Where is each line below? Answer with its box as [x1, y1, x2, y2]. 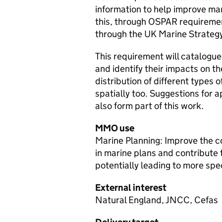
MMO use [95, 122, 134, 134]
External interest [95, 182, 166, 193]
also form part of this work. [95, 100, 204, 111]
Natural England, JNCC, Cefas [95, 194, 218, 206]
